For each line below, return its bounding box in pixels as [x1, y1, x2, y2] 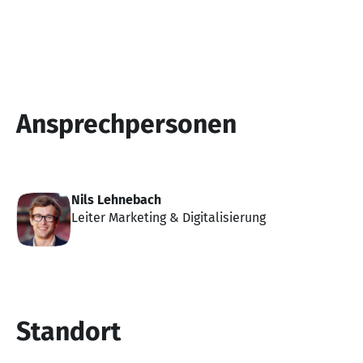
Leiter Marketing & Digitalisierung [71, 209, 266, 225]
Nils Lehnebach [71, 191, 161, 207]
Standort [16, 315, 121, 347]
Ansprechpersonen [16, 108, 237, 139]
